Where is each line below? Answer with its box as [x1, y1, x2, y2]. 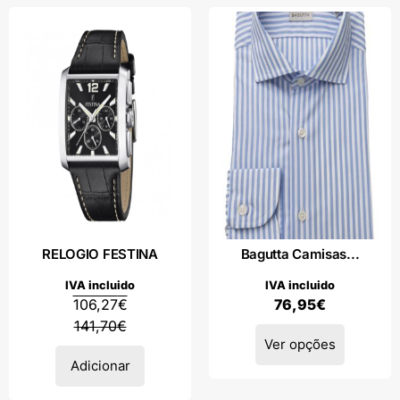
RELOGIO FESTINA [42, 245, 158, 262]
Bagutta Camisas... [240, 245, 360, 262]
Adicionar [70, 356, 130, 374]
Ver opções [264, 335, 336, 353]
